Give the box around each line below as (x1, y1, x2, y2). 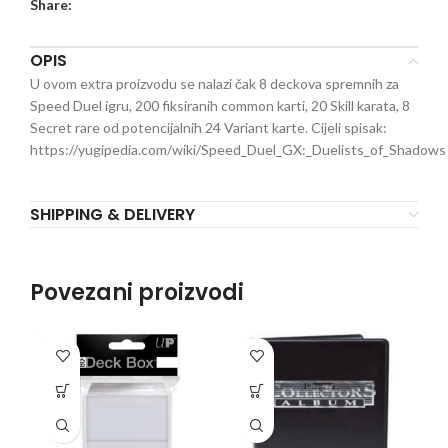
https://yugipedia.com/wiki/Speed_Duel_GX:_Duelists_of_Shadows (30, 141, 446, 158)
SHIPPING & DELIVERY (30, 203, 195, 226)
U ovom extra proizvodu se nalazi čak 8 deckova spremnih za (30, 75, 399, 92)
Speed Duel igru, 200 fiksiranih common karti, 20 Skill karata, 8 (30, 97, 410, 114)
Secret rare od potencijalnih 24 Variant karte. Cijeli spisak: (30, 119, 387, 136)
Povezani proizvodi (30, 277, 244, 308)
